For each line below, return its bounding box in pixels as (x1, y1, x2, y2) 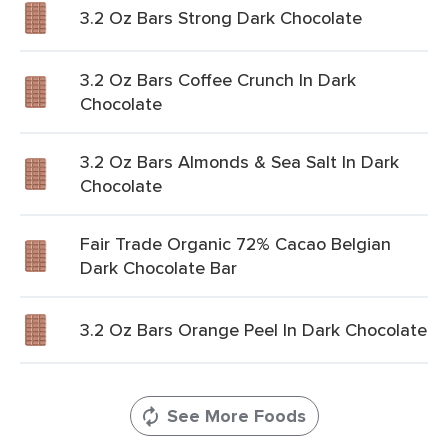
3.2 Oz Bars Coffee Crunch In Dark (80, 67, 356, 92)
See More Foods (166, 403, 306, 429)
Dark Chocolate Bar (80, 255, 237, 280)
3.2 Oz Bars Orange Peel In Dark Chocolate (80, 317, 427, 342)
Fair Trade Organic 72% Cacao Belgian (80, 231, 391, 256)
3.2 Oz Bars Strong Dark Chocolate (80, 5, 362, 30)
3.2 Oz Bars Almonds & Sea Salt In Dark (80, 149, 399, 174)
